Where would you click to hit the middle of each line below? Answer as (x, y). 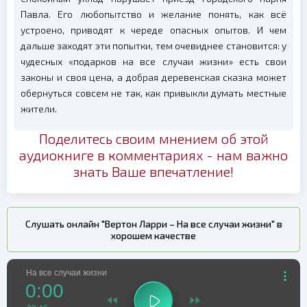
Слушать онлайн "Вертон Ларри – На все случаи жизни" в (153, 224)
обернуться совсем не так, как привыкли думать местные (153, 93)
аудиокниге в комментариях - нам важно (153, 155)
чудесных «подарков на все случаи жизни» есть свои (153, 61)
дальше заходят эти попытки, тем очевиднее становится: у (153, 46)
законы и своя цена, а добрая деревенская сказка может (153, 77)
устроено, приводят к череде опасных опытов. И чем (153, 30)
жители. (39, 109)
